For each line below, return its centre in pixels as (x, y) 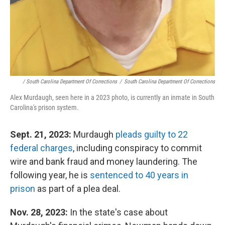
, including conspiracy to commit (137, 148)
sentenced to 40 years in (139, 175)
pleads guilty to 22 (152, 135)
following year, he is (50, 175)
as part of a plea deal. (78, 189)
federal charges (41, 148)
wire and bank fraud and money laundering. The (104, 162)
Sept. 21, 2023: (42, 135)
